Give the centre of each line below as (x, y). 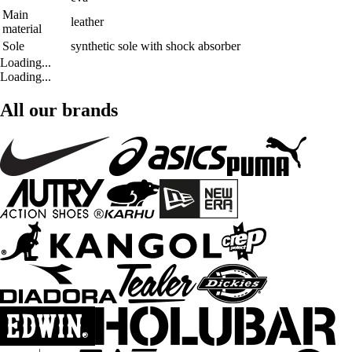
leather (87, 22)
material (22, 29)
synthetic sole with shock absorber (156, 46)
